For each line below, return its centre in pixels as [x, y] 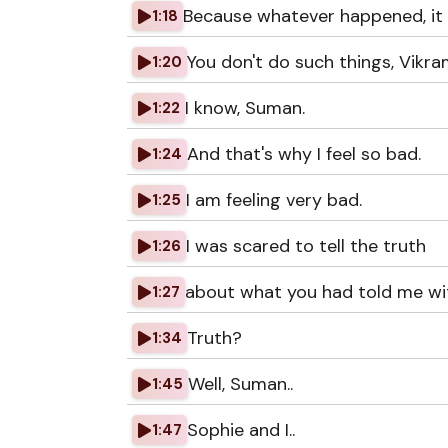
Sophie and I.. [241, 430]
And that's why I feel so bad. [304, 154]
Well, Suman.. [240, 384]
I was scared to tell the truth [306, 246]
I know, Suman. [245, 108]
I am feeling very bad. [274, 200]
